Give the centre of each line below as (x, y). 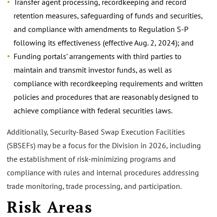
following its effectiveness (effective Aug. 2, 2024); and (104, 42)
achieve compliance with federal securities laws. (93, 110)
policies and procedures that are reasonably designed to (106, 97)
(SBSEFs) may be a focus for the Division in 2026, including (104, 145)
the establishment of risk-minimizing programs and (91, 159)
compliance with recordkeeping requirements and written (108, 83)
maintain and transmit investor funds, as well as (93, 70)
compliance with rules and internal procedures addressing (103, 172)
